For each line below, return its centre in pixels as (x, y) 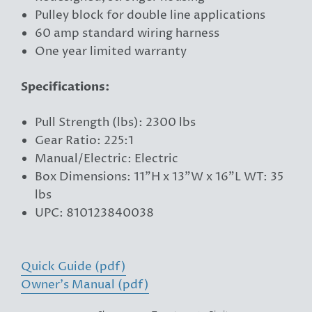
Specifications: (65, 87)
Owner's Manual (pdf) (85, 285)
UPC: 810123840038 (94, 213)
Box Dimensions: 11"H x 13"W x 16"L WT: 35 (159, 177)
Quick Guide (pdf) (73, 267)
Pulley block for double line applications (150, 15)
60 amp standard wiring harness (127, 33)
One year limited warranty (111, 52)
